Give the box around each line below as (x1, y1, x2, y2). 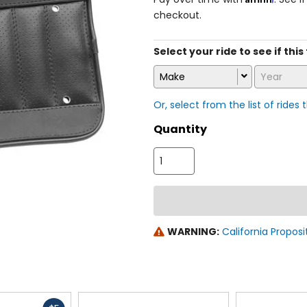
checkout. (153, 8, 201, 22)
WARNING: (167, 225, 219, 239)
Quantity (153, 121, 207, 138)
